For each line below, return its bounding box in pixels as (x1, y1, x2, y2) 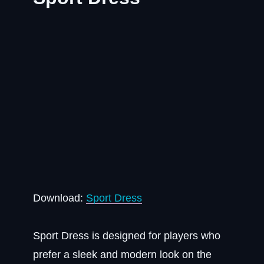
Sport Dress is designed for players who (33, 230, 220, 242)
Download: (33, 192, 86, 204)
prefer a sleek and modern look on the (33, 249, 212, 260)
